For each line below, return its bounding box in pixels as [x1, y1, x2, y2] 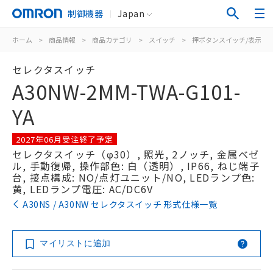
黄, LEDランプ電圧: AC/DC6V [12, 182, 154, 196]
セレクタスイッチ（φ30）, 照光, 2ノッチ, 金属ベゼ [12, 147, 260, 161]
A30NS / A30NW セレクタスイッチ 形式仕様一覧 [23, 198, 218, 210]
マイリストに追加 [40, 238, 111, 248]
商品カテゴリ [92, 35, 132, 44]
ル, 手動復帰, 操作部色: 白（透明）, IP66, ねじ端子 [12, 158, 260, 173]
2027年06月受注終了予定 [16, 133, 113, 145]
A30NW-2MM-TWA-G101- [12, 77, 241, 105]
